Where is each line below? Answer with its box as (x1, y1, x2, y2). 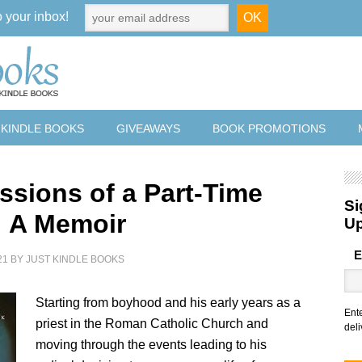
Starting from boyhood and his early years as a (36, 296, 301, 309)
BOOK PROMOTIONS (213, 122, 326, 135)
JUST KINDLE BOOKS (26, 254, 125, 265)
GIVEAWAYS (116, 122, 180, 135)
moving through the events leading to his (36, 338, 267, 351)
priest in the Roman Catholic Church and (36, 317, 269, 330)
